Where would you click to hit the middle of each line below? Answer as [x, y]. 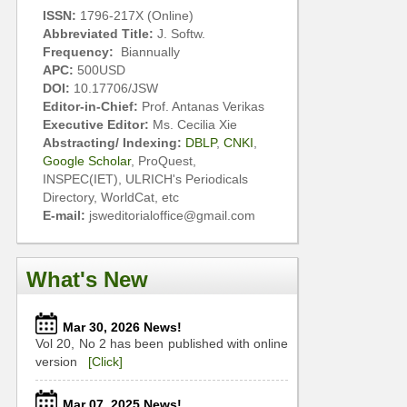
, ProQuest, [164, 161]
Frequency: [78, 52]
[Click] [105, 362]
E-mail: [64, 215]
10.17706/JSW [116, 88]
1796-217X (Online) [135, 15]
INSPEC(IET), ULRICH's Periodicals [133, 179]
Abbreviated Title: [100, 34]
